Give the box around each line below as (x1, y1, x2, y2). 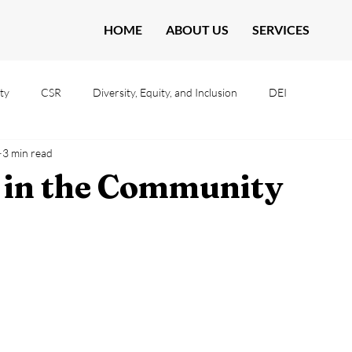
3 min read (2, 145, 53, 159)
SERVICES (251, 22, 310, 37)
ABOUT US (165, 22, 229, 37)
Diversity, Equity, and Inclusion (93, 85, 237, 99)
